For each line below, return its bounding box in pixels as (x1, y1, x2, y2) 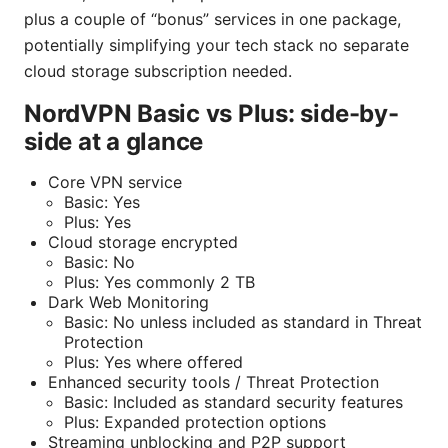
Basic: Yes (64, 192, 140, 213)
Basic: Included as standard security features (64, 392, 403, 413)
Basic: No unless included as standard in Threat (64, 312, 422, 333)
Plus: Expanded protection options (64, 412, 326, 433)
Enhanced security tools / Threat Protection (48, 372, 379, 393)
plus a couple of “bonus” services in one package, (24, 9, 401, 30)
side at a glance (24, 127, 204, 157)
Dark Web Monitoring (48, 292, 209, 313)
